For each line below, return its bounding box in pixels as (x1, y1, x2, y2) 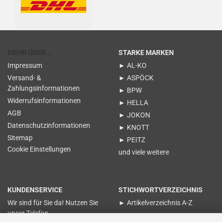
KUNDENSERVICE (7, 186, 62, 194)
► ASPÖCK (118, 74, 154, 82)
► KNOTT (118, 123, 149, 131)
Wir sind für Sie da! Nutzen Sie (7, 199, 98, 207)
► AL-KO (118, 61, 147, 69)
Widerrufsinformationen (7, 97, 81, 105)
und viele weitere (118, 148, 169, 156)
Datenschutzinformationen (7, 121, 90, 129)
